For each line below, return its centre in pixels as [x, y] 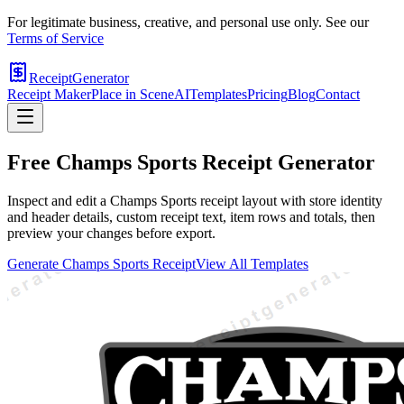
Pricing [267, 94]
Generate [35, 263]
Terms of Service [55, 38]
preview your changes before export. [111, 233]
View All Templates [252, 263]
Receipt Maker [49, 94]
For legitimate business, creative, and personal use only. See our [188, 22]
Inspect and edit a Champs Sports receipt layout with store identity [195, 200]
